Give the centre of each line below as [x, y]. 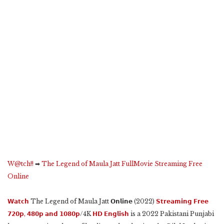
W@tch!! [20, 164]
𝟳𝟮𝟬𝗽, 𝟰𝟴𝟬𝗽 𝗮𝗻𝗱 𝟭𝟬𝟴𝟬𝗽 [44, 214]
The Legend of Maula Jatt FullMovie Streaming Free [122, 164]
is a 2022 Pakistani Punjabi [171, 214]
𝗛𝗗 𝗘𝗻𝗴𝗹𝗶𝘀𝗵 [111, 214]
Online [18, 176]
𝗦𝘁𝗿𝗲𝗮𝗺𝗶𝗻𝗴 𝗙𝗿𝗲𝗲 [182, 201]
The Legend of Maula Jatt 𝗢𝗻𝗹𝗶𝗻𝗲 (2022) [92, 201]
